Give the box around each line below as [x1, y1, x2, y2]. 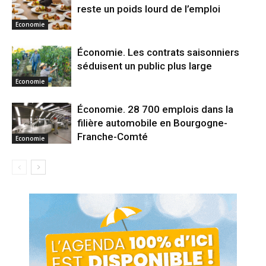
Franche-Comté [77, 131, 148, 143]
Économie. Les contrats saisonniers [77, 46, 239, 59]
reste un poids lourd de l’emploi [77, 3, 220, 15]
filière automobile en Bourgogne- [77, 117, 227, 129]
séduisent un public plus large [77, 60, 212, 72]
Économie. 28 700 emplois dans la [77, 103, 233, 116]
